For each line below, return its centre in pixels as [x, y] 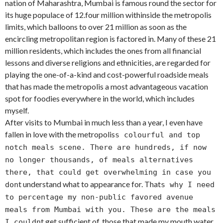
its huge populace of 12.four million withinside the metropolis [108, 15]
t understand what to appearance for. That [90, 184]
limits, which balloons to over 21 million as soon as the [96, 27]
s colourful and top [158, 135]
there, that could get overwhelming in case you [108, 172]
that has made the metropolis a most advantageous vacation [107, 87]
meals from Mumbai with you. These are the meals [110, 210]
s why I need [188, 185]
